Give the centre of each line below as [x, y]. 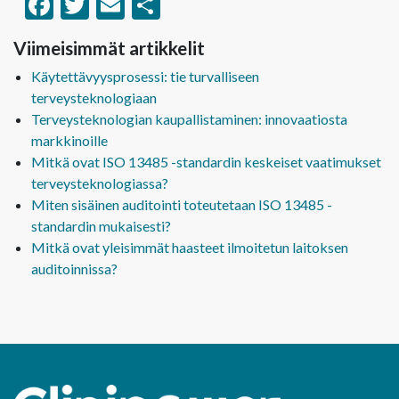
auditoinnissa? [74, 268]
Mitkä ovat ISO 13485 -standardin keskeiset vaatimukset [206, 161]
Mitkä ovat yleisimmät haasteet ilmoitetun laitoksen [190, 247]
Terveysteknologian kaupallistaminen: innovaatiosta [189, 118]
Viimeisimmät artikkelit [109, 47]
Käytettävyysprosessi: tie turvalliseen [145, 76]
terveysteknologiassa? [100, 183]
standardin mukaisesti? [101, 225]
